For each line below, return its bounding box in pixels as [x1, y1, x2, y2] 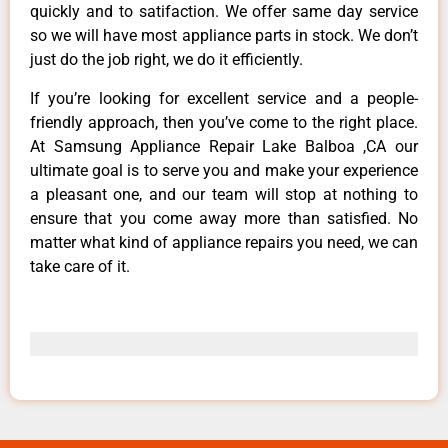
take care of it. [30, 256, 130, 276]
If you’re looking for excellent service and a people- [30, 88, 418, 108]
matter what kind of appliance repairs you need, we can [30, 232, 418, 252]
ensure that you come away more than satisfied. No [30, 208, 418, 228]
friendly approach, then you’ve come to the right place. [30, 112, 418, 132]
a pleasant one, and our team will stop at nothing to [30, 184, 418, 204]
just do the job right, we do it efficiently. [30, 50, 303, 70]
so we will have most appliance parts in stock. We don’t [30, 26, 418, 46]
